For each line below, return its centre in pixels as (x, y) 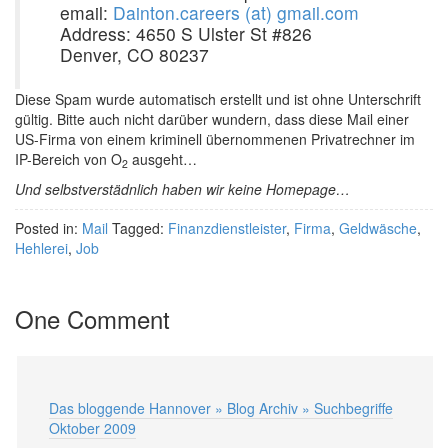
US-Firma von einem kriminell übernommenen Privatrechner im (215, 139)
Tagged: (140, 228)
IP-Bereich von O (68, 159)
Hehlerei (41, 248)
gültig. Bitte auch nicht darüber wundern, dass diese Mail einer (212, 119)
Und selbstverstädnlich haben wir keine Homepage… (182, 189)
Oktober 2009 (92, 428)
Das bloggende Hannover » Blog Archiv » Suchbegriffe (221, 408)
